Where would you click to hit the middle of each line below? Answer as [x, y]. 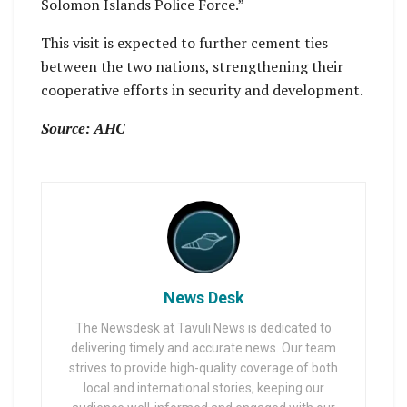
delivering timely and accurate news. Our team [203, 347]
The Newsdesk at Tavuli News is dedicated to [203, 328]
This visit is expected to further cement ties [184, 42]
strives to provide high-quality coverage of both [203, 367]
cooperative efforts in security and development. [202, 89]
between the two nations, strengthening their [192, 66]
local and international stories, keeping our [203, 387]
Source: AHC [83, 128]
